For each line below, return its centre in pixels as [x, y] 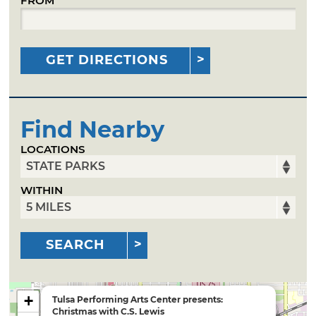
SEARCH [76, 245]
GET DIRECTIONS [107, 60]
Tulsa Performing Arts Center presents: [138, 299]
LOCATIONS [53, 149]
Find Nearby [93, 129]
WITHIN [42, 190]
